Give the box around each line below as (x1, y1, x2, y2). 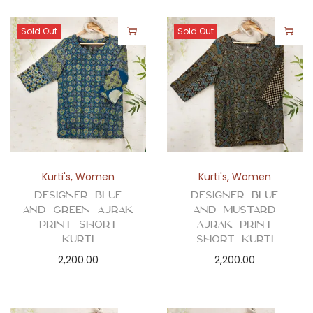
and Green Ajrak (22, 203, 134, 216)
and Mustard (193, 203, 277, 216)
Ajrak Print (196, 217, 273, 231)
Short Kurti (196, 232, 273, 245)
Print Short (38, 217, 117, 231)
